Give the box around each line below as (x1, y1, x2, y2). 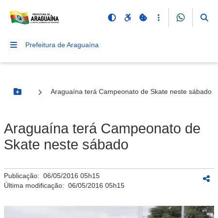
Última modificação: (4, 182, 68, 189)
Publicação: (4, 172, 43, 180)
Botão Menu (17, 91, 57, 100)
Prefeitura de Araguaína (25, 41, 99, 49)
